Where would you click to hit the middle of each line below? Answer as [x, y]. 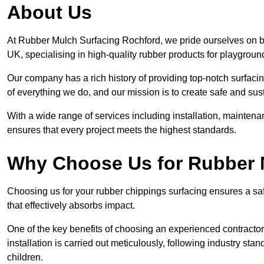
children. [25, 258]
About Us [49, 13]
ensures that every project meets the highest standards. [122, 130]
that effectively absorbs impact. [71, 206]
